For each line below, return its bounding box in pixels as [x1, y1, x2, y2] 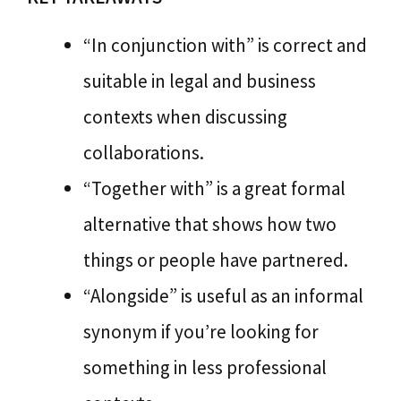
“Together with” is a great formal [83, 175, 346, 200]
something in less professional [83, 354, 327, 380]
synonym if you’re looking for [83, 319, 319, 344]
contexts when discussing [83, 104, 287, 129]
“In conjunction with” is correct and [83, 32, 367, 57]
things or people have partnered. [83, 247, 348, 272]
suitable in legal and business [83, 68, 316, 93]
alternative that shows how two [83, 211, 337, 236]
